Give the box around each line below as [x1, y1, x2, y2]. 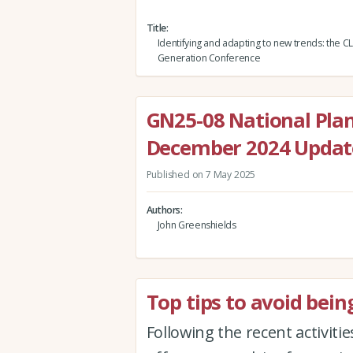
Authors [146, 203, 181, 217]
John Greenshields [157, 217, 236, 232]
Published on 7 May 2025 [146, 167, 256, 181]
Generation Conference [157, 50, 261, 65]
